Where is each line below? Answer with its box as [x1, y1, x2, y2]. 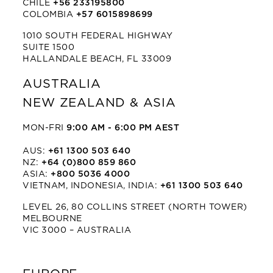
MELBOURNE [23, 213, 82, 223]
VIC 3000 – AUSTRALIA [23, 224, 132, 235]
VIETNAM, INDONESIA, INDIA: [23, 180, 160, 190]
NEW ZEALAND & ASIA [23, 94, 176, 110]
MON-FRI [23, 122, 67, 132]
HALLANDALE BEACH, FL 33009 [23, 53, 172, 63]
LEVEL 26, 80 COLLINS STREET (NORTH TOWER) [23, 201, 247, 211]
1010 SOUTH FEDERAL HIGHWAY [23, 30, 173, 40]
